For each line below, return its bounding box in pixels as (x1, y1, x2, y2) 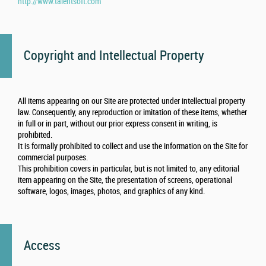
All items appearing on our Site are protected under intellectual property (18, 96, 245, 107)
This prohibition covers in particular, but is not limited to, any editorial (18, 164, 239, 175)
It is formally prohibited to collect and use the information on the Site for (18, 141, 248, 152)
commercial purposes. (18, 153, 88, 163)
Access (24, 237, 61, 254)
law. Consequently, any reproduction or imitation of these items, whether (18, 107, 247, 118)
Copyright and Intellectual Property (24, 47, 204, 64)
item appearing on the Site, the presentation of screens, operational (18, 175, 232, 186)
